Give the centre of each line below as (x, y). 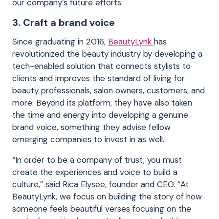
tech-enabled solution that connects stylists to (101, 66)
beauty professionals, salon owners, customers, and (109, 90)
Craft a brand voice (69, 22)
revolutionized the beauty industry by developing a (107, 54)
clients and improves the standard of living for (99, 78)
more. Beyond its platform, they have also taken (102, 102)
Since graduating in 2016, (60, 41)
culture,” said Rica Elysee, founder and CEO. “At (100, 184)
